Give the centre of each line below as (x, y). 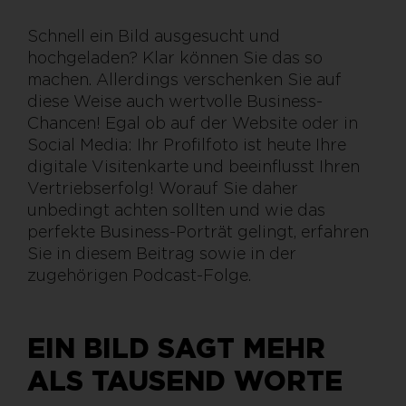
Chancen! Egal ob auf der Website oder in (193, 123)
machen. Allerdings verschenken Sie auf (184, 80)
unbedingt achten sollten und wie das (176, 210)
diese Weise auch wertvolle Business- (175, 101)
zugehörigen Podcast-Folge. (139, 275)
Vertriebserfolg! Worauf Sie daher (163, 188)
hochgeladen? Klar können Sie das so (175, 58)
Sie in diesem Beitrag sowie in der (162, 254)
